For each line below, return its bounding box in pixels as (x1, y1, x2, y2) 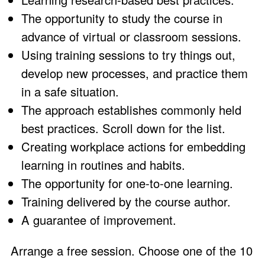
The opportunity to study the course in (21, 9, 222, 27)
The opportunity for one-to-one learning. (21, 174, 233, 192)
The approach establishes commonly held (21, 101, 241, 119)
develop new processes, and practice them (21, 64, 248, 82)
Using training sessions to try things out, (21, 46, 235, 64)
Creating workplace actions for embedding (21, 138, 245, 156)
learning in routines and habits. (21, 156, 185, 174)
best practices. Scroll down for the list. (21, 119, 225, 137)
